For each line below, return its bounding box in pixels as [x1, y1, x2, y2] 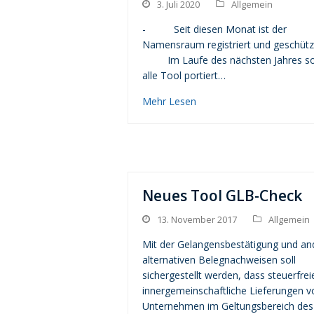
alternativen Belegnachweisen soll [142, 253, 296, 267]
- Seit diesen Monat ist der [142, 22, 287, 36]
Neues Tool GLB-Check [142, 186, 302, 206]
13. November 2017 [157, 213, 237, 226]
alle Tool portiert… [142, 69, 226, 83]
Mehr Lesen [142, 95, 196, 109]
